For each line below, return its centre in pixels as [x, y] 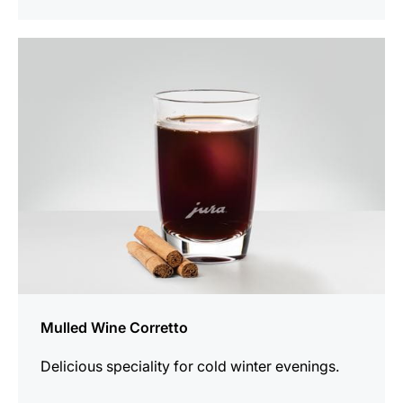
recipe [38, 72]
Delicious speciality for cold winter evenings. [190, 367]
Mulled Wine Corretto [114, 328]
